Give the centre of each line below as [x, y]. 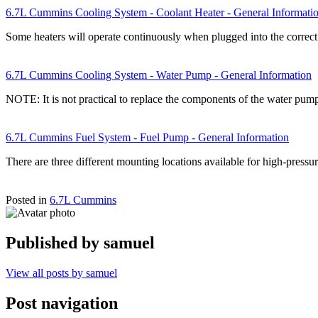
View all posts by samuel [61, 273]
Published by [55, 242]
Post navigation [62, 303]
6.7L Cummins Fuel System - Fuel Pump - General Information [147, 137]
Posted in [28, 199]
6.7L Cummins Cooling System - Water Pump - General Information [159, 75]
